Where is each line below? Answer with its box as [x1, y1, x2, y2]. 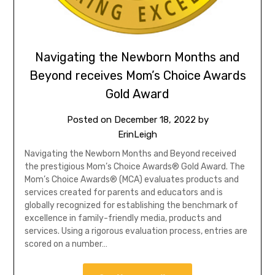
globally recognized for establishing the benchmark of [24, 199, 238, 211]
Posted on [66, 114, 114, 125]
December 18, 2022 [114, 114, 196, 125]
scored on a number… [24, 238, 107, 249]
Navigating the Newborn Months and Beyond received [24, 148, 236, 159]
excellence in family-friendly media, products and [24, 212, 222, 223]
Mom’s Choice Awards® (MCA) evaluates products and [24, 174, 239, 185]
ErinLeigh [118, 128, 157, 140]
